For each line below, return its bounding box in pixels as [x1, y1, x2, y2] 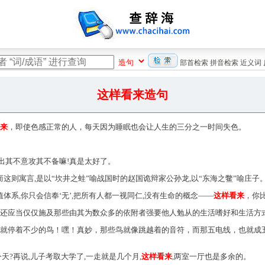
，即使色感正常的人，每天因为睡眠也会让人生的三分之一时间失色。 [8, 122, 246, 131]
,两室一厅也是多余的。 [172, 252, 251, 261]
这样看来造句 [97, 88, 168, 102]
